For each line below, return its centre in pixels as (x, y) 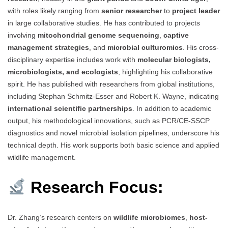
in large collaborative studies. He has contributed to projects (104, 23)
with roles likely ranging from (54, 11)
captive (176, 35)
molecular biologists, (174, 60)
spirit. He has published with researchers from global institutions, (111, 84)
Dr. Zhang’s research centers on (61, 218)
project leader (196, 11)
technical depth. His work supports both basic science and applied (113, 145)
